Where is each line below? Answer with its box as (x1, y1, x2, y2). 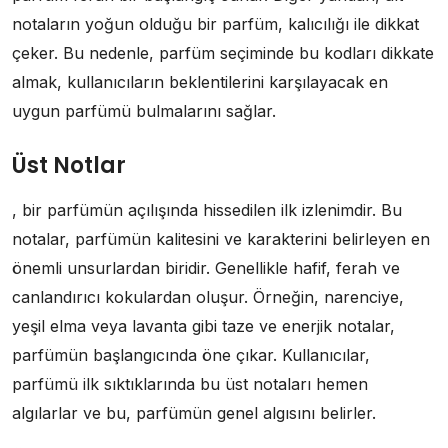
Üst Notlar (12, 150, 126, 182)
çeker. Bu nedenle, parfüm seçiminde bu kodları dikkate (12, 43, 434, 64)
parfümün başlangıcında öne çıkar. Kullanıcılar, (12, 345, 370, 366)
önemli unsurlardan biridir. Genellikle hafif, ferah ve (12, 258, 400, 279)
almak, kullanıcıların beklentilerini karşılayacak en (12, 72, 388, 93)
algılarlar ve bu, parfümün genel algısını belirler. (12, 403, 376, 424)
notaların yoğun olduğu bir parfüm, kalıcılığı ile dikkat (12, 14, 419, 35)
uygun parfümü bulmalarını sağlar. (12, 101, 276, 122)
